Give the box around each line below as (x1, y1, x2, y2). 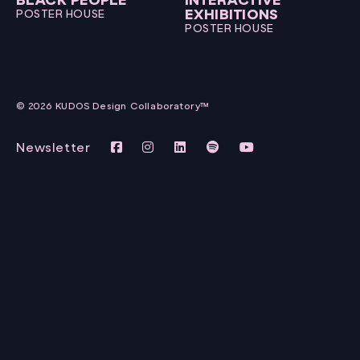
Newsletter (16, 139, 92, 155)
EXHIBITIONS (185, 5, 279, 23)
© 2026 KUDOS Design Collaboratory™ (16, 100, 210, 112)
